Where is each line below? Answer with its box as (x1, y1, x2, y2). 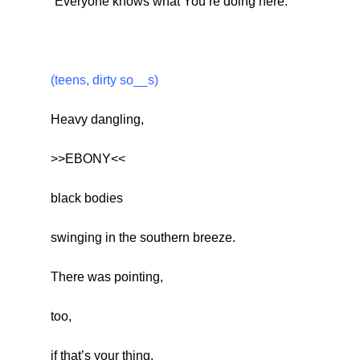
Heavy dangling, (50, 112, 144, 127)
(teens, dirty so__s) (50, 73, 158, 88)
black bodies (50, 191, 123, 206)
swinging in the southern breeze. (50, 231, 235, 245)
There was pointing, (50, 270, 163, 284)
